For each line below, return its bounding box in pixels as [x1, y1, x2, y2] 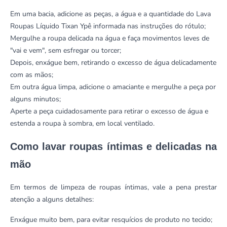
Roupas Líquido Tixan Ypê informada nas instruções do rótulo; [10, 21, 208, 31]
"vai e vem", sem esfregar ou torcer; [10, 45, 121, 55]
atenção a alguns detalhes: [10, 194, 98, 204]
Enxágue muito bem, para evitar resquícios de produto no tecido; [10, 214, 216, 224]
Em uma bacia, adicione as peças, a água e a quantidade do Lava [10, 9, 211, 19]
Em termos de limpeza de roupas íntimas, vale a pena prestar [10, 182, 217, 192]
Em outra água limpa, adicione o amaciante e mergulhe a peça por [10, 82, 216, 92]
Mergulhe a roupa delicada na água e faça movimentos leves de [10, 33, 209, 43]
